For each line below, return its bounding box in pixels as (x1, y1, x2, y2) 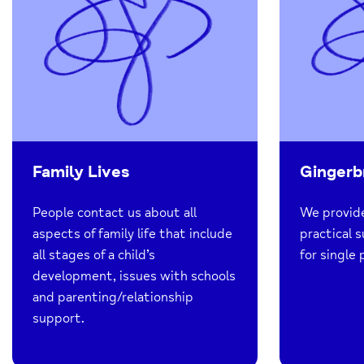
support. (32, 310, 85, 327)
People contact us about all (32, 204, 197, 221)
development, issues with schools (32, 267, 236, 284)
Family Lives (32, 161, 131, 182)
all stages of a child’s (32, 246, 156, 263)
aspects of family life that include (32, 225, 233, 242)
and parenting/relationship (32, 288, 194, 305)
